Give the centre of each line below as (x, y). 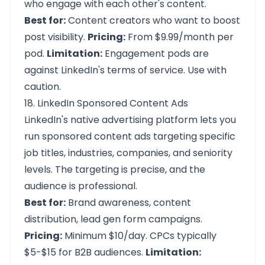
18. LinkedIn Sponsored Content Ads (106, 103)
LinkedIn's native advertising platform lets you (130, 120)
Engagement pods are (156, 54)
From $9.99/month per (180, 37)
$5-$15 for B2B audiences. (85, 252)
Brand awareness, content (128, 203)
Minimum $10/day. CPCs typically (139, 236)
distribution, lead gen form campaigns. (113, 219)
